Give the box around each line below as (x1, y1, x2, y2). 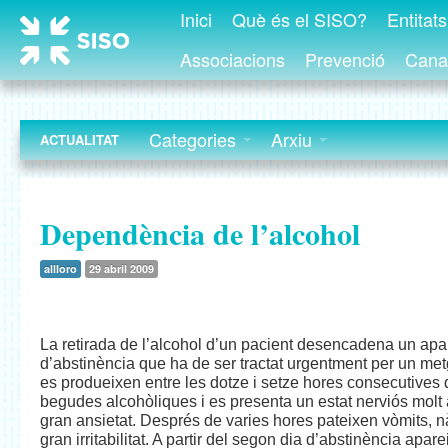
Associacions (180, 46, 285, 72)
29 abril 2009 (89, 261, 154, 277)
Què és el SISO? (232, 6, 367, 32)
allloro (44, 261, 77, 277)
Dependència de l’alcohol (40, 211, 360, 255)
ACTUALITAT (40, 130, 119, 149)
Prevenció (305, 46, 385, 72)
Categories (149, 126, 241, 152)
